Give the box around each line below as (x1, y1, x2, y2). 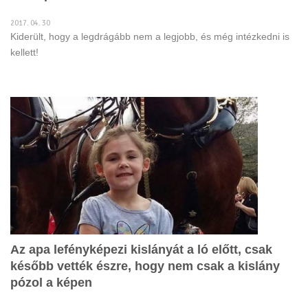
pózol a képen (10, 276, 92, 289)
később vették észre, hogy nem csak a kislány (10, 259, 280, 273)
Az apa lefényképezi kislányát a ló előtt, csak (10, 243, 272, 256)
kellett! (10, 47, 38, 58)
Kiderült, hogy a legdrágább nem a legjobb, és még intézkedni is (10, 31, 289, 42)
